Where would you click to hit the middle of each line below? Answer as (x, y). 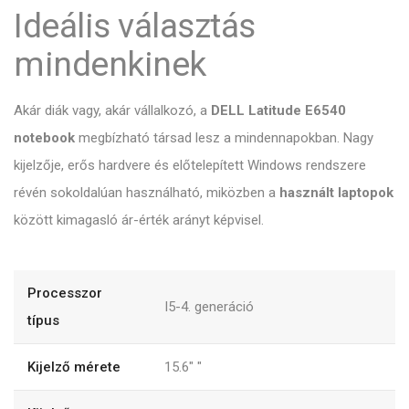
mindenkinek (110, 64)
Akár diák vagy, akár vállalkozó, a (112, 111)
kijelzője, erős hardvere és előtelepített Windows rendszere (190, 166)
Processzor (65, 294)
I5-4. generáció (209, 307)
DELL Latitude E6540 (278, 111)
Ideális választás (135, 26)
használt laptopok (336, 193)
